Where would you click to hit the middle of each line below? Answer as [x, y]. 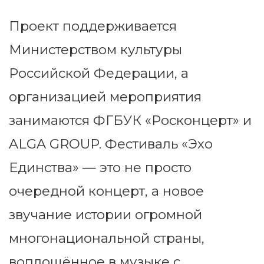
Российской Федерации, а [99, 73]
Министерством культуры [95, 50]
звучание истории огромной [105, 215]
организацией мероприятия [105, 97]
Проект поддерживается [93, 26]
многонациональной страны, [107, 238]
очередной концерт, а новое [106, 191]
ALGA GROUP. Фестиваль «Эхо [111, 144]
